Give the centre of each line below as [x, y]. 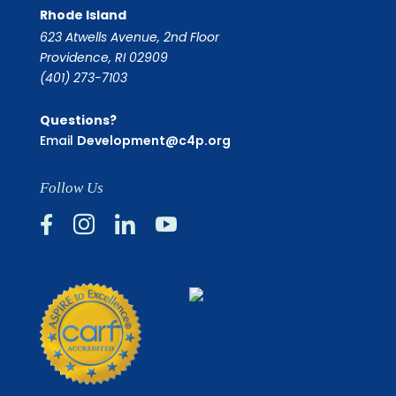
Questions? [78, 120]
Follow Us [71, 187]
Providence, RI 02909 [103, 57]
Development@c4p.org [153, 140]
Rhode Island [83, 15]
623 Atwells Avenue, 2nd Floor [129, 37]
